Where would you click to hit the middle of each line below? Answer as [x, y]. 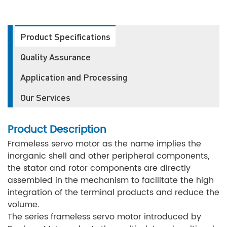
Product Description [57, 130]
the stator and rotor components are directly [99, 168]
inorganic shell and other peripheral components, [108, 156]
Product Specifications [65, 36]
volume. [24, 204]
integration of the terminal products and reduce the [113, 192]
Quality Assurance [55, 56]
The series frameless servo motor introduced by [104, 217]
